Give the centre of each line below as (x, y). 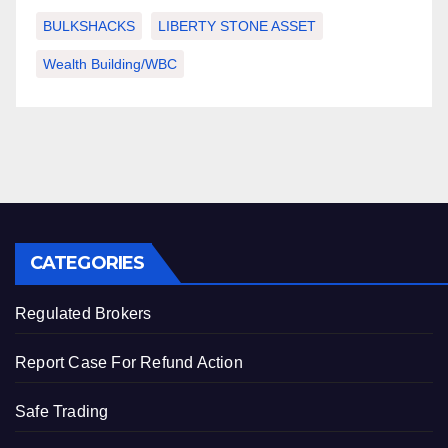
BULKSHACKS (89, 26)
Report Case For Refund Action (129, 362)
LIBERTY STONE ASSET (237, 26)
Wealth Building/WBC (110, 64)
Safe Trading (62, 411)
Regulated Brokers (83, 313)
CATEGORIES (87, 263)
